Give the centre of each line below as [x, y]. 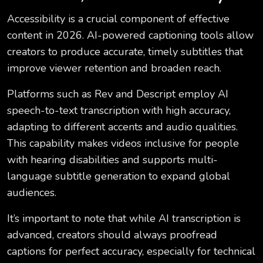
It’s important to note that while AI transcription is [124, 219]
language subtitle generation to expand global [119, 176]
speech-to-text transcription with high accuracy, [119, 111]
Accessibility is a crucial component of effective [118, 19]
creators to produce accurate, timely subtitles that [125, 52]
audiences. [32, 193]
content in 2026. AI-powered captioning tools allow [130, 36]
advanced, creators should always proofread [112, 235]
